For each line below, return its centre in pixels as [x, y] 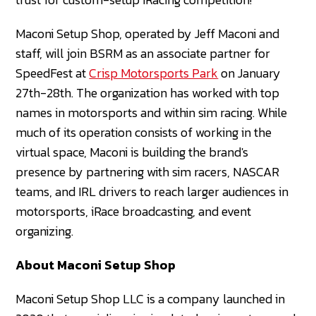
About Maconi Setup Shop [96, 265]
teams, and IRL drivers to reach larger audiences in [152, 191]
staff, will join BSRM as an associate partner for [143, 53]
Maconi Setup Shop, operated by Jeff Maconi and [148, 33]
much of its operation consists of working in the [144, 132]
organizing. [45, 231]
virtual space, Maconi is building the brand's [132, 152]
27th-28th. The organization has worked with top [148, 92]
